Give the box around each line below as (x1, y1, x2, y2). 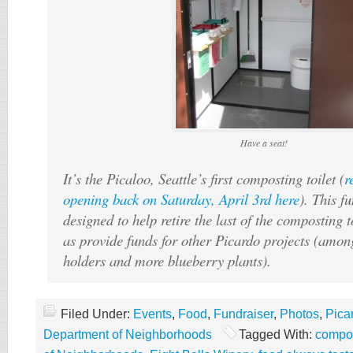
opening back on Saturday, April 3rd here (63, 189, 299, 209)
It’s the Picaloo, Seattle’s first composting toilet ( (63, 169, 344, 188)
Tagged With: (239, 328, 315, 341)
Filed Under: (61, 307, 133, 321)
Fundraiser (214, 307, 273, 321)
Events (133, 307, 172, 321)
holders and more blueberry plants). (63, 251, 271, 270)
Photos (280, 307, 319, 321)
